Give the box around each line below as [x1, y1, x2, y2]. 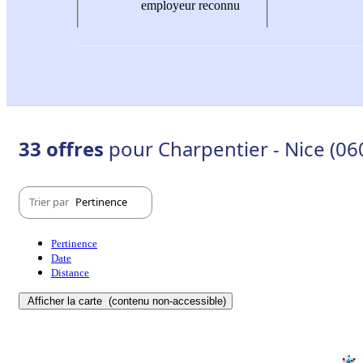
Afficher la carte [28, 294, 105, 307]
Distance [51, 266, 89, 279]
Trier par [29, 194, 71, 210]
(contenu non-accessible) [105, 294, 226, 307]
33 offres [19, 135, 109, 162]
